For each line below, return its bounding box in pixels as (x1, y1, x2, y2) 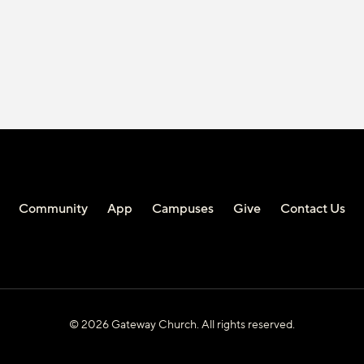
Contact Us (280, 199, 345, 218)
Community (19, 199, 88, 218)
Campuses (152, 199, 214, 218)
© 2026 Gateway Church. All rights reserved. (69, 316, 295, 332)
